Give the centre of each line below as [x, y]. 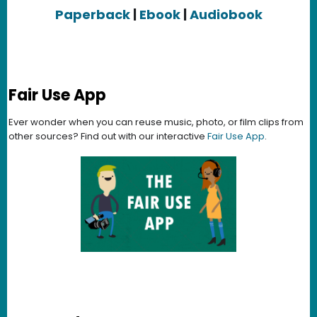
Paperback [94, 15]
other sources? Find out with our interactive [108, 137]
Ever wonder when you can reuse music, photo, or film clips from [156, 122]
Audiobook [226, 15]
